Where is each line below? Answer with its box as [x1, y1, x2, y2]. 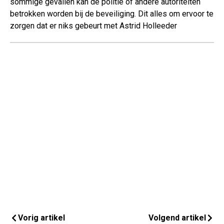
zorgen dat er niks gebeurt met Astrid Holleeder [10, 21, 177, 31]
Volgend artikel [148, 213, 206, 223]
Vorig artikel [18, 213, 65, 223]
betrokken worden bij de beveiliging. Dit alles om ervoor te [10, 9, 213, 19]
